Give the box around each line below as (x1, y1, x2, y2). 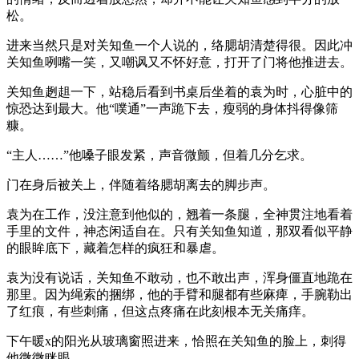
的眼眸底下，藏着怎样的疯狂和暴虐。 (6, 240, 224, 255)
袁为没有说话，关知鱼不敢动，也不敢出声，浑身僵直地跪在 (6, 270, 353, 284)
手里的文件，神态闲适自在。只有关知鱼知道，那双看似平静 (6, 224, 353, 238)
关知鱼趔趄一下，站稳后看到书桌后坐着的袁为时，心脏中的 (6, 84, 353, 99)
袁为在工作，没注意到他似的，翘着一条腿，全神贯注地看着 (6, 207, 353, 221)
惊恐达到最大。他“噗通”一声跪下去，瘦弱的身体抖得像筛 (6, 101, 338, 115)
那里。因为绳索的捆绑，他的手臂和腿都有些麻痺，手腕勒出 (6, 287, 353, 301)
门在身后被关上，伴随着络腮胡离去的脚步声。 (6, 177, 276, 192)
